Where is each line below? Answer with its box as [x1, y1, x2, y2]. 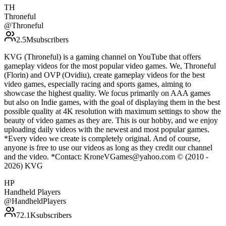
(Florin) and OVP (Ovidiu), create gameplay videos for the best [4, 71, 205, 80]
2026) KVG [4, 161, 43, 171]
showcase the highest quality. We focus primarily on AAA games [4, 89, 210, 98]
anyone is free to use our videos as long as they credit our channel [4, 143, 212, 152]
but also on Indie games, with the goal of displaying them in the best [4, 98, 220, 107]
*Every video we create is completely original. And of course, [4, 134, 200, 143]
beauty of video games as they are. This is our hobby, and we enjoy [4, 116, 218, 125]
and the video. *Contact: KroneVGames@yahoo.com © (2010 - [4, 152, 208, 161]
